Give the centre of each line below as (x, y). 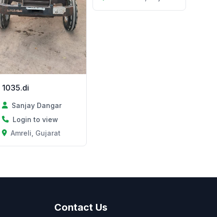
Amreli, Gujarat (36, 133)
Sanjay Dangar (36, 105)
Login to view (35, 119)
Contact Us (81, 207)
